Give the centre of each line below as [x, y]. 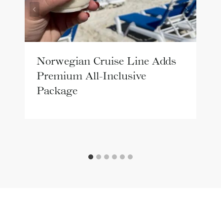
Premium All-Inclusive [91, 76]
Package [57, 91]
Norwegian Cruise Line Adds [106, 61]
